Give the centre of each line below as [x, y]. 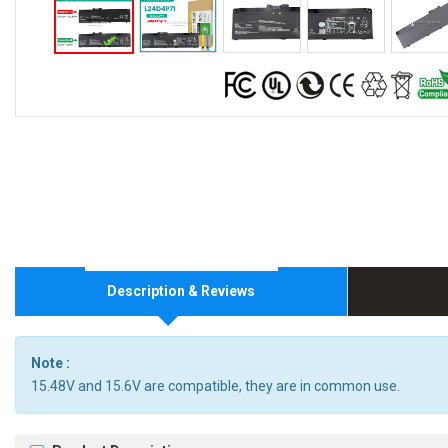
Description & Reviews [180, 291]
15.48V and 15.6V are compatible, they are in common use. [215, 386]
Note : [50, 363]
